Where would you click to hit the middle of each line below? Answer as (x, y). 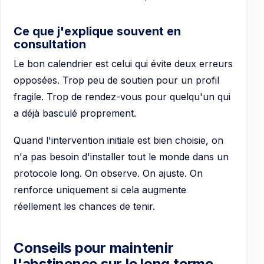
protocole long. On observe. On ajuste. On (108, 173)
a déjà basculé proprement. (75, 113)
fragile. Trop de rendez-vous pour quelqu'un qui (122, 97)
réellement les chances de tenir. (84, 206)
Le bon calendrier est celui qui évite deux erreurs (123, 64)
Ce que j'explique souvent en (97, 32)
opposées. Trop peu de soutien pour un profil (116, 80)
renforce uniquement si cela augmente (100, 189)
